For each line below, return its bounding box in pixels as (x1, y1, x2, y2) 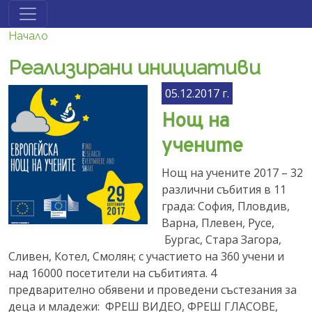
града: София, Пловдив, (162, 198, 290, 214)
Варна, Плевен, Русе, (162, 215, 274, 231)
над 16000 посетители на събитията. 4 (8, 265, 217, 281)
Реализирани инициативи (8, 56, 260, 79)
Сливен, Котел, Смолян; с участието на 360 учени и (8, 249, 284, 264)
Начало (8, 29, 48, 42)
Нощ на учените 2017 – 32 (162, 165, 303, 180)
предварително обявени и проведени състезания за (8, 282, 297, 297)
